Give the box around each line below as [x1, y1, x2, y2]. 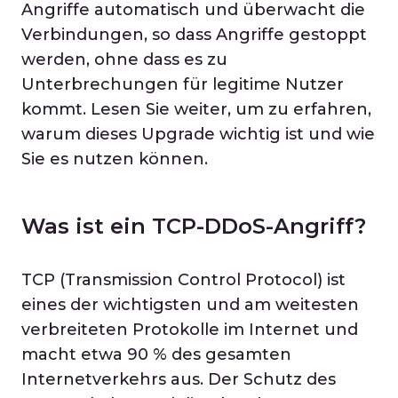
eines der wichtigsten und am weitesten [21, 295, 359, 314]
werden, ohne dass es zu [21, 50, 227, 69]
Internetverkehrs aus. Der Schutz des [21, 370, 336, 389]
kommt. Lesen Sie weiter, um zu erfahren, [21, 99, 371, 119]
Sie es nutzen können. [21, 149, 208, 169]
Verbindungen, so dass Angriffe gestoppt [21, 25, 367, 44]
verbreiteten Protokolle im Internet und [21, 320, 358, 339]
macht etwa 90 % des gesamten [21, 345, 291, 364]
